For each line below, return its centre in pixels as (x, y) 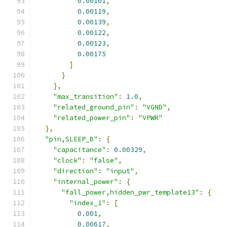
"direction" (75, 171)
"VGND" (155, 107)
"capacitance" (80, 150)
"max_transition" (86, 97)
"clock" (67, 160)
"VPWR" (150, 118)
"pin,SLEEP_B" (71, 139)
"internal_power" (86, 182)
